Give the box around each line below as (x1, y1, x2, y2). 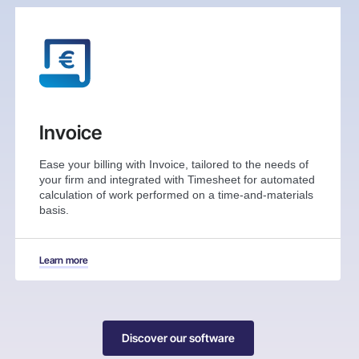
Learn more (38, 254, 88, 267)
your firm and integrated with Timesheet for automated (38, 173, 315, 187)
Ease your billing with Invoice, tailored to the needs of (38, 158, 309, 171)
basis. (38, 204, 69, 217)
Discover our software (121, 331, 235, 345)
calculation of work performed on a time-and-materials (38, 188, 313, 202)
